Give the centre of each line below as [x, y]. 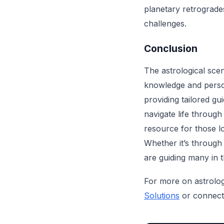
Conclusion [171, 48]
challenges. [165, 23]
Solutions [162, 195]
